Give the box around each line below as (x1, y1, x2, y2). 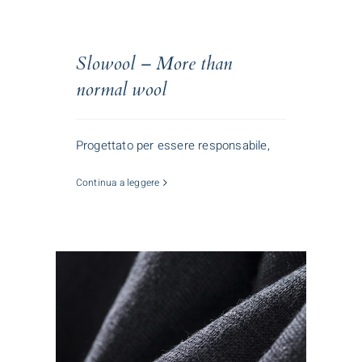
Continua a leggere (75, 175, 160, 190)
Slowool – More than (75, 50, 232, 76)
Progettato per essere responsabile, (75, 136, 270, 154)
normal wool (75, 76, 166, 102)
